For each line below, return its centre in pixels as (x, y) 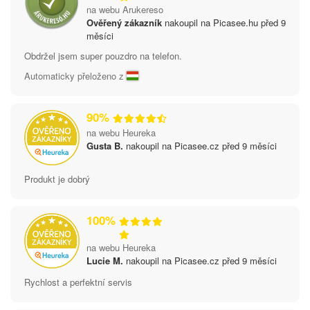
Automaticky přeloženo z (75, 75)
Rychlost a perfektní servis (78, 282)
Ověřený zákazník (124, 22)
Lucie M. (105, 260)
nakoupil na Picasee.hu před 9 (224, 22)
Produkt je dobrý (57, 179)
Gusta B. (105, 145)
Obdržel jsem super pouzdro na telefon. (103, 55)
